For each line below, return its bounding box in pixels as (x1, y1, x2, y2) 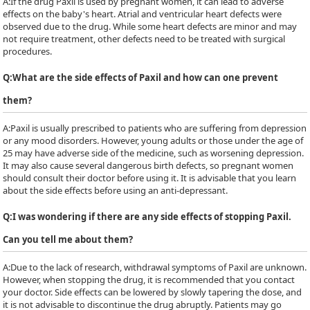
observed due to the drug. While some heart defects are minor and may (3, 20, 298, 33)
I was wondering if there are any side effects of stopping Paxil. (12, 210, 292, 223)
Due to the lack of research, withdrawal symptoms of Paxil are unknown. (10, 261, 307, 273)
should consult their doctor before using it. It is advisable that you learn (3, 172, 297, 184)
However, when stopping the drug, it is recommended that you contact (3, 273, 295, 286)
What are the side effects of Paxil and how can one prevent (12, 71, 279, 84)
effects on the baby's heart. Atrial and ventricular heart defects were (3, 8, 282, 20)
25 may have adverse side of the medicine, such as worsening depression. (3, 147, 304, 159)
